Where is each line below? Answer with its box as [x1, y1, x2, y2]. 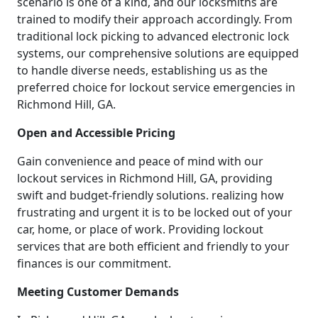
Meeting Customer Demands [17, 284, 179, 300]
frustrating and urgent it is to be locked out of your [17, 204, 292, 221]
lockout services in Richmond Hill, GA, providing [17, 170, 273, 187]
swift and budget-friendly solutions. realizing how [17, 187, 284, 204]
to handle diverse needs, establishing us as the [17, 62, 268, 79]
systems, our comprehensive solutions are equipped [17, 45, 299, 62]
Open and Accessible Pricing [17, 125, 175, 141]
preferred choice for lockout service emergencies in [17, 79, 295, 96]
